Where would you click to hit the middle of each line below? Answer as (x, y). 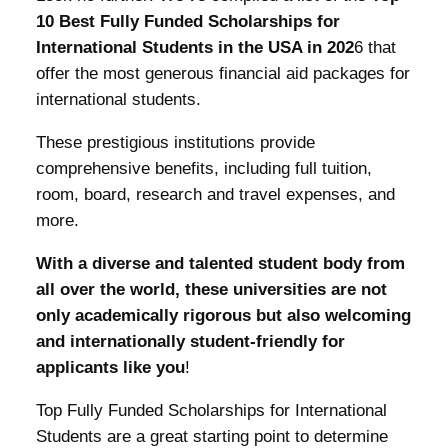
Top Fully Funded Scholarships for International (211, 410)
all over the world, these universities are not (211, 289)
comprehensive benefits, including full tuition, (203, 169)
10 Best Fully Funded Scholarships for (187, 22)
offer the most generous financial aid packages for (222, 74)
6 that (374, 48)
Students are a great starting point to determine (211, 436)
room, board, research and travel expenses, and (215, 195)
